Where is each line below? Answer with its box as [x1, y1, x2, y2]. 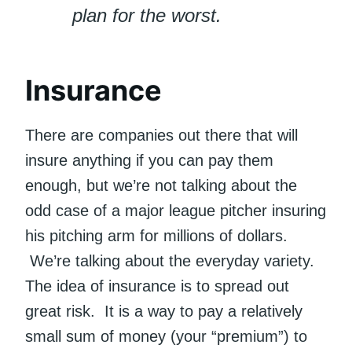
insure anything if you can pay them [25, 152, 273, 170]
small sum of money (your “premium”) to [25, 328, 307, 346]
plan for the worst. [72, 5, 222, 27]
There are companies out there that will [25, 126, 298, 145]
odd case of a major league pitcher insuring [25, 202, 326, 220]
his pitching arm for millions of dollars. [25, 227, 288, 245]
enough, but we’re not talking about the [25, 177, 297, 195]
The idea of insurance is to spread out [25, 277, 289, 295]
